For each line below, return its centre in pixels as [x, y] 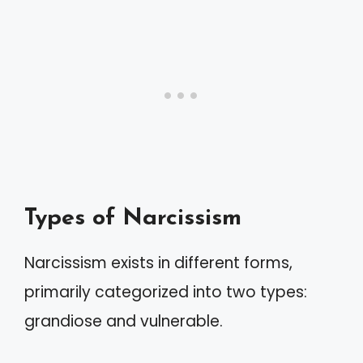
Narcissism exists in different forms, [158, 263]
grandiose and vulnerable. [124, 321]
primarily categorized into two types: [166, 292]
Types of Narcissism [133, 218]
